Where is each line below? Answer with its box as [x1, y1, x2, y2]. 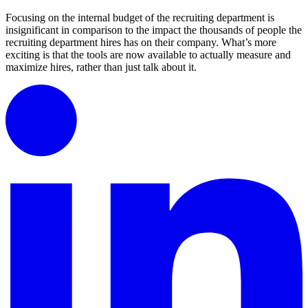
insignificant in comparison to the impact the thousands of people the [5, 24, 302, 36]
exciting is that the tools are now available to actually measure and [5, 49, 291, 61]
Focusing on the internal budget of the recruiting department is [5, 12, 274, 24]
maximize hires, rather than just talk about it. [5, 61, 197, 74]
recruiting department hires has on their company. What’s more [5, 36, 276, 49]
